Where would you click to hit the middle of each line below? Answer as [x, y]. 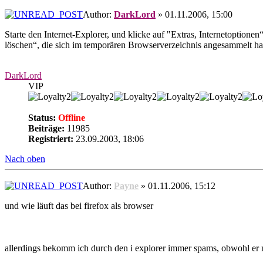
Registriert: [51, 139]
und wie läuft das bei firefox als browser [79, 206]
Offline [70, 117]
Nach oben [25, 159]
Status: [42, 117]
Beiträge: [46, 128]
